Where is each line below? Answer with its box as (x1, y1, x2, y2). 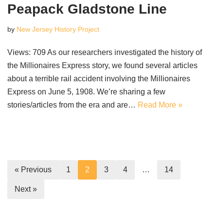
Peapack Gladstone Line (7, 1, 167, 17)
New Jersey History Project (17, 25, 99, 34)
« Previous (15, 165, 52, 174)
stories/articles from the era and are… (7, 101, 138, 109)
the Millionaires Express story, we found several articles (7, 61, 198, 70)
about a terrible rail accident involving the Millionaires (7, 74, 190, 83)
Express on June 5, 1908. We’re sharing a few (7, 88, 165, 96)
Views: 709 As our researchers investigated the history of (7, 48, 202, 57)
